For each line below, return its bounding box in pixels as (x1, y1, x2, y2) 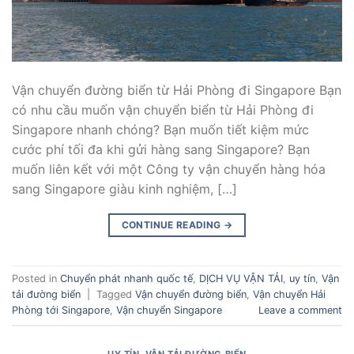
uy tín (289, 273, 315, 285)
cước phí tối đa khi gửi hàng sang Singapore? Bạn (12, 141, 310, 157)
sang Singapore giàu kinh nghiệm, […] (12, 180, 237, 197)
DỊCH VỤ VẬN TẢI (199, 273, 283, 285)
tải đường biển (12, 288, 81, 301)
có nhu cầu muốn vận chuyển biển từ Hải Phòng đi (12, 101, 314, 118)
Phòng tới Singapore (12, 304, 110, 317)
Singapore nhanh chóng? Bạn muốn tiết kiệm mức (12, 121, 309, 137)
